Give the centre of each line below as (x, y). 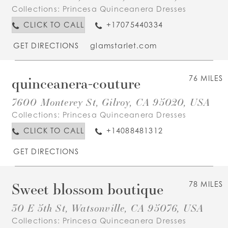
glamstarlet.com (124, 45)
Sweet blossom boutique (87, 189)
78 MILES (206, 184)
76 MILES (206, 78)
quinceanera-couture (76, 83)
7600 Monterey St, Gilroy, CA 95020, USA (111, 102)
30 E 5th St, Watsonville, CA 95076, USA (108, 208)
